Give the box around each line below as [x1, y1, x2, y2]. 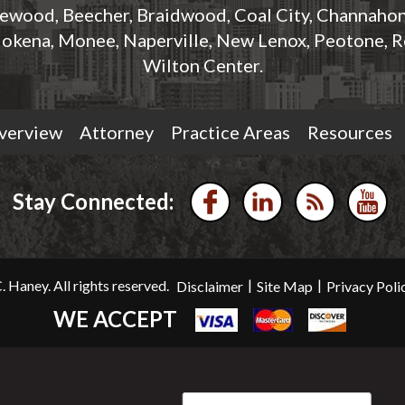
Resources [306, 120, 392, 143]
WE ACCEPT [52, 306, 177, 333]
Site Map [257, 278, 313, 296]
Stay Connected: [13, 188, 174, 214]
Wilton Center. [142, 53, 263, 76]
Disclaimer [176, 278, 243, 296]
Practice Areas [170, 120, 290, 143]
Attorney [79, 120, 154, 143]
